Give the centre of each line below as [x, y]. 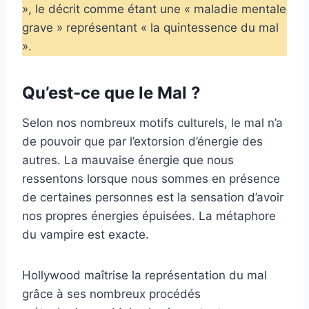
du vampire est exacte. [86, 235]
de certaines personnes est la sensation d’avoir [153, 198]
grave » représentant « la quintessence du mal [150, 28]
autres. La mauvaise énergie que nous [128, 160]
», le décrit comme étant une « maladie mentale [154, 9]
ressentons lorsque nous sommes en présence [151, 179]
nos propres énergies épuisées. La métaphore [149, 216]
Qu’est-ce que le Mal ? [111, 93]
